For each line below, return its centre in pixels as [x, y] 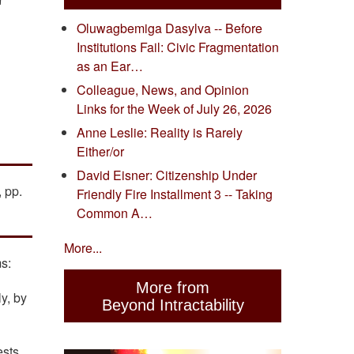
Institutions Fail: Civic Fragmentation [178, 47]
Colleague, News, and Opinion [163, 90]
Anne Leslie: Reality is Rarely [160, 133]
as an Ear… [110, 66]
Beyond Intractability [173, 305]
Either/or [100, 152]
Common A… [115, 213]
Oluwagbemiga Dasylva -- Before [169, 28]
